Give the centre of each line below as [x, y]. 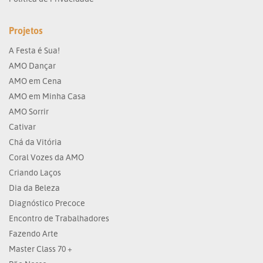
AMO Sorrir [29, 111]
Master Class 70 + [41, 249]
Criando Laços [35, 172]
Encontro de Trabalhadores [59, 218]
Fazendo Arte [33, 233]
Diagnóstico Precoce [47, 203]
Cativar [22, 127]
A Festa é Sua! [34, 50]
